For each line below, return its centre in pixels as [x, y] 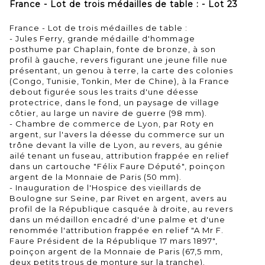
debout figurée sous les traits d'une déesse [104, 91]
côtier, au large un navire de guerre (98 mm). [108, 113]
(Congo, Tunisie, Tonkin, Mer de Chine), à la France [119, 81]
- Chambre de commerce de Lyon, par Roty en [112, 123]
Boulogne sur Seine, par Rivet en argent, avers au [118, 198]
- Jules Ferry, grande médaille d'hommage [102, 38]
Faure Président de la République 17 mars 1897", [114, 240]
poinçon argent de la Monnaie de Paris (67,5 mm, [116, 251]
